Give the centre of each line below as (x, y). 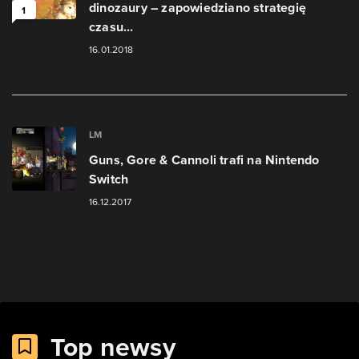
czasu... (111, 27)
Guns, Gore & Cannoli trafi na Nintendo (204, 160)
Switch (109, 179)
